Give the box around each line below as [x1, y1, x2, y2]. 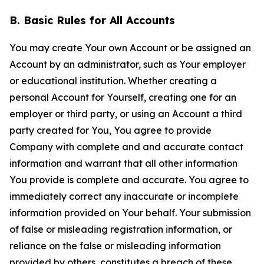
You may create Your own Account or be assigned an [9, 42, 251, 54]
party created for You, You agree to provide [9, 124, 212, 136]
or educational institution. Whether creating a [9, 75, 217, 87]
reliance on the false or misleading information [9, 240, 221, 252]
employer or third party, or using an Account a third [9, 108, 242, 120]
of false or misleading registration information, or [9, 223, 232, 235]
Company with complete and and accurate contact [9, 141, 243, 153]
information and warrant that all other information [9, 157, 237, 169]
